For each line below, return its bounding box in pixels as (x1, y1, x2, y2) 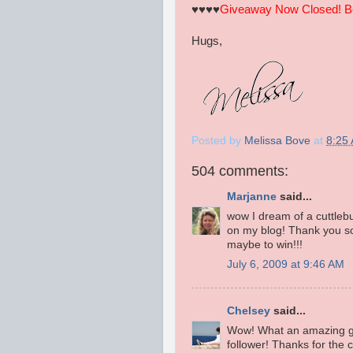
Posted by (191, 134, 244, 147)
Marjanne (227, 191, 277, 203)
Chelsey (227, 305, 270, 318)
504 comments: (191, 162, 288, 179)
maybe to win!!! (227, 239, 303, 251)
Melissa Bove (244, 134, 314, 147)
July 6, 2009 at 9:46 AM (227, 258, 344, 270)
